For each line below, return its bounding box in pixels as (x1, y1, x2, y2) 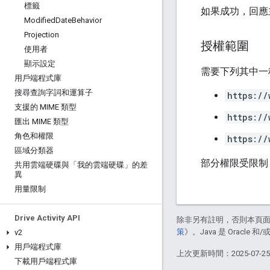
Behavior (72, 16, 102, 25)
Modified (24, 16, 55, 25)
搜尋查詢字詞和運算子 (14, 88, 93, 97)
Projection (24, 30, 59, 39)
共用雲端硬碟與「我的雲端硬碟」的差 (14, 160, 148, 169)
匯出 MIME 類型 (14, 117, 69, 126)
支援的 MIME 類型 (14, 102, 77, 111)
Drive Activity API (14, 213, 80, 222)
